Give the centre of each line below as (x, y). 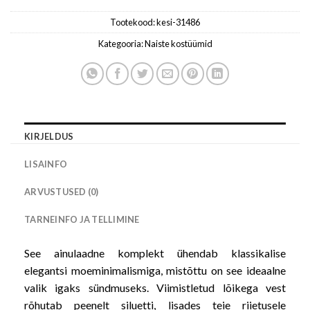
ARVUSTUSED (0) (62, 191)
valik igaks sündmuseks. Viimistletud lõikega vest (155, 287)
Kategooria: (121, 43)
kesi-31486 (178, 22)
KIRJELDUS (49, 136)
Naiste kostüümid (178, 43)
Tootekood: (133, 22)
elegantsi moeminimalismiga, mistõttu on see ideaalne (155, 270)
